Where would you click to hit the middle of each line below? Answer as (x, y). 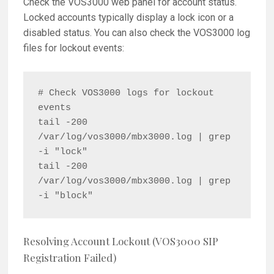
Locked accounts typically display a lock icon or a (129, 18)
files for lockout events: (74, 48)
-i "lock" (63, 152)
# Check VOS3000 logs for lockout (126, 93)
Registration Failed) (70, 257)
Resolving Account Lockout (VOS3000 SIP (121, 241)
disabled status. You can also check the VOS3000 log (137, 33)
